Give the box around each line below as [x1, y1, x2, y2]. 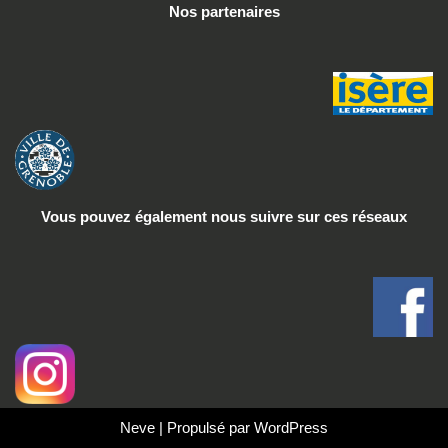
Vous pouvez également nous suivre [41, 208, 297, 225]
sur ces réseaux [297, 208, 407, 225]
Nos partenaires [168, 3, 280, 20]
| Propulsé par [155, 419, 254, 436]
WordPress [254, 419, 328, 436]
